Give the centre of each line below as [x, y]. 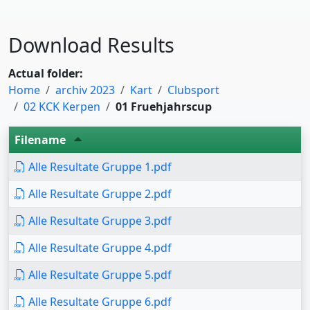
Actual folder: [46, 73]
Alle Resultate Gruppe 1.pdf [99, 167]
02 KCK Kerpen [62, 107]
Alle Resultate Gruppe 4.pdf [99, 248]
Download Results [91, 45]
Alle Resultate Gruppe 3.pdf [99, 221]
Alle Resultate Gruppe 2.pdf [99, 194]
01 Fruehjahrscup [164, 107]
